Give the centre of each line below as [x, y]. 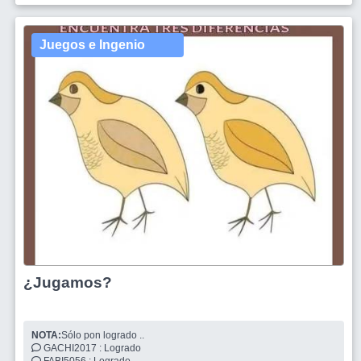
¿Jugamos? [68, 282]
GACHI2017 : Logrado [124, 348]
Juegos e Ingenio [92, 44]
